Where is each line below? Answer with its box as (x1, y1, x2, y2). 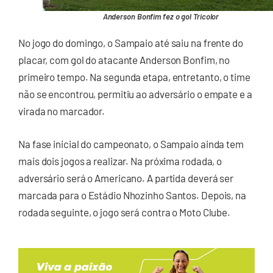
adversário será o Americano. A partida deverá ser (18, 171, 234, 184)
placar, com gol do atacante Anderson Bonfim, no (18, 54, 230, 66)
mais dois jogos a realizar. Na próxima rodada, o (18, 154, 222, 167)
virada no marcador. (18, 105, 105, 118)
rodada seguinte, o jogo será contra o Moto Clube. (18, 205, 231, 218)
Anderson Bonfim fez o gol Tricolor (102, 12, 219, 22)
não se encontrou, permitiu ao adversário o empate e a (18, 88, 252, 101)
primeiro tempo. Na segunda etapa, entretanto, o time (18, 71, 250, 83)
